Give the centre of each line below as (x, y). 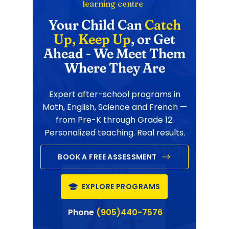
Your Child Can (96, 25)
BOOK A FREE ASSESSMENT (107, 157)
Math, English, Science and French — (114, 107)
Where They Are (114, 68)
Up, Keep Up (92, 39)
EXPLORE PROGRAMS (121, 186)
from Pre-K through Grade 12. (114, 120)
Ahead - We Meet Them (114, 53)
